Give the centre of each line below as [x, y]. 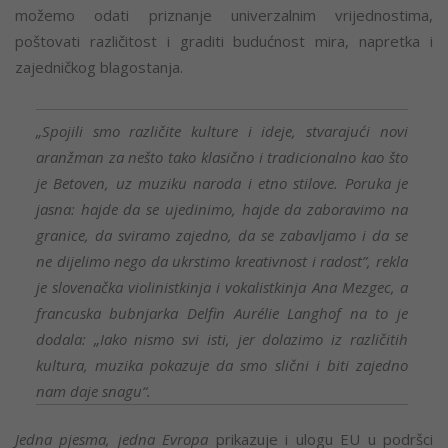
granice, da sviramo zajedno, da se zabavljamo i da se [221, 234]
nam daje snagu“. [93, 390]
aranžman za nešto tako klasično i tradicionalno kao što [221, 156]
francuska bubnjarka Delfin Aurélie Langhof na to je [221, 312]
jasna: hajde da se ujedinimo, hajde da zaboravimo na [221, 208]
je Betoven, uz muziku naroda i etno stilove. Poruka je [221, 182]
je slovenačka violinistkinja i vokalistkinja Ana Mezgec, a [221, 286]
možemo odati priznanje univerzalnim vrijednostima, [224, 15]
